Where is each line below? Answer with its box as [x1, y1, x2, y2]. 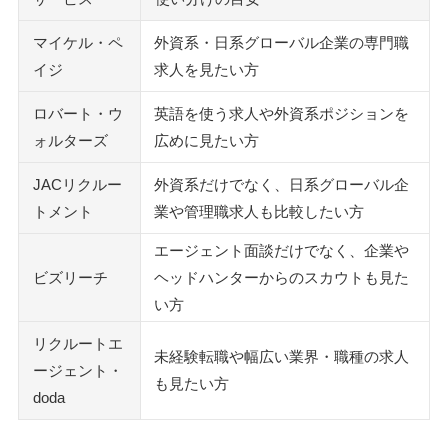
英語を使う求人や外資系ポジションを [154, 105, 409, 123]
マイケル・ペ [33, 34, 123, 52]
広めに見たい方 [154, 132, 259, 150]
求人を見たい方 [154, 61, 259, 79]
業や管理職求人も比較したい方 [154, 203, 364, 221]
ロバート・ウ [33, 105, 123, 123]
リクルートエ [33, 335, 123, 353]
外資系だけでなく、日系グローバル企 [154, 176, 409, 194]
